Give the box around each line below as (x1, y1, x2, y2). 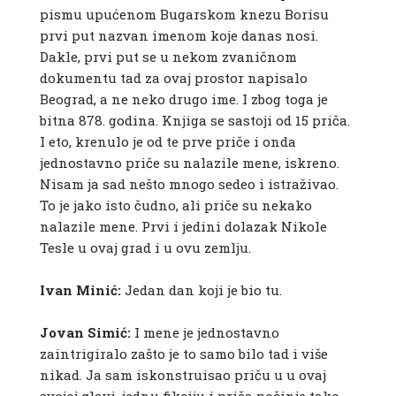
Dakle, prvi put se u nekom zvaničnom (39, 48, 297, 66)
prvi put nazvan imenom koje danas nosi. (39, 27, 318, 45)
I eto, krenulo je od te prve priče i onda (39, 133, 296, 151)
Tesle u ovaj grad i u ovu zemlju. (39, 239, 251, 257)
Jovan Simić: (39, 324, 131, 342)
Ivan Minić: (39, 281, 121, 300)
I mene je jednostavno (130, 324, 279, 342)
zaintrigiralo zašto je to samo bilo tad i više (39, 345, 328, 363)
